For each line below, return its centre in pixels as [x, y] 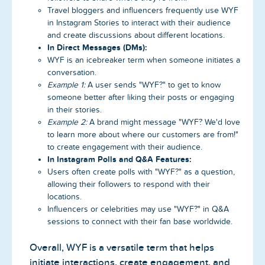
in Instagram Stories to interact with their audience [139, 22]
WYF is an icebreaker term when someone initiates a [144, 60]
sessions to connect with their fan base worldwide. [140, 221]
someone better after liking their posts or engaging [141, 97]
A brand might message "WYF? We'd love [164, 122]
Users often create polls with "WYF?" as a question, [141, 172]
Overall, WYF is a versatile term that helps [122, 247]
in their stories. [75, 109]
